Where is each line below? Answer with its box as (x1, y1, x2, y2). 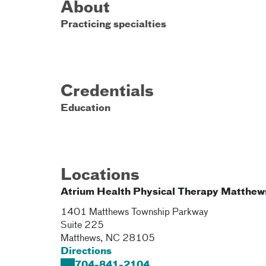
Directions (61, 247, 112, 256)
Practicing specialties (61, 20, 166, 30)
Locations (61, 168, 140, 183)
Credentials (61, 84, 154, 100)
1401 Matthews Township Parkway (61, 208, 208, 217)
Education (61, 104, 110, 113)
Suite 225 (61, 221, 104, 230)
